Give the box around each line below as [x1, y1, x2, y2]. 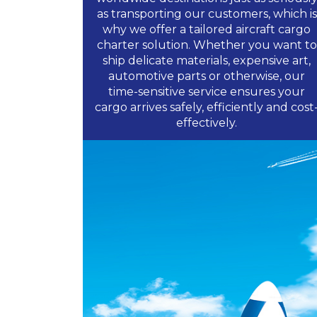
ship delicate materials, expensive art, [103, 54, 311, 67]
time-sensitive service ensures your [108, 85, 305, 98]
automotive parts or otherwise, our [108, 69, 305, 83]
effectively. [176, 116, 237, 129]
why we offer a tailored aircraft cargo [103, 23, 311, 36]
